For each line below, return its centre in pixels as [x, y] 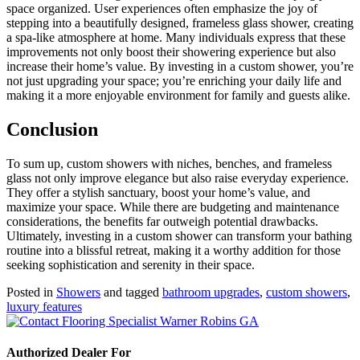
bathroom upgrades [211, 292]
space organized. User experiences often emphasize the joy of [162, 9]
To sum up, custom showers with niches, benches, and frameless [169, 163]
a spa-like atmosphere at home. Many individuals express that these [176, 38]
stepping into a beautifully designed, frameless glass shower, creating [180, 23]
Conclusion [52, 129]
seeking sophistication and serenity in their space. [131, 264]
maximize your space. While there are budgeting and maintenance [173, 207]
